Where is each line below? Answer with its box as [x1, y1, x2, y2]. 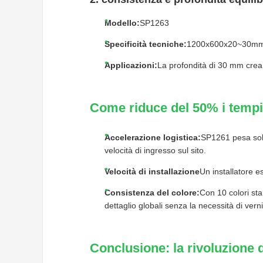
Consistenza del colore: [104, 187, 200, 197]
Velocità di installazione [104, 166, 200, 176]
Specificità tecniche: [104, 39, 187, 49]
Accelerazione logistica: [104, 132, 201, 142]
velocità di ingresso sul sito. [104, 145, 206, 155]
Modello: [104, 18, 140, 28]
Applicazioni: [104, 60, 157, 70]
